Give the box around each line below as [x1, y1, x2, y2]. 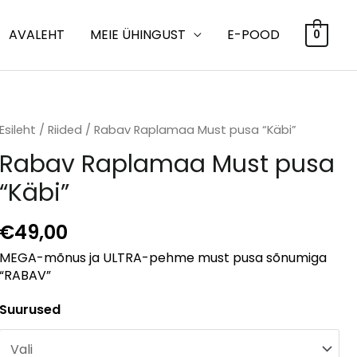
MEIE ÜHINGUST [90, 25, 186, 44]
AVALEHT [9, 25, 65, 44]
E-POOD [227, 25, 280, 44]
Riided [48, 122, 83, 138]
